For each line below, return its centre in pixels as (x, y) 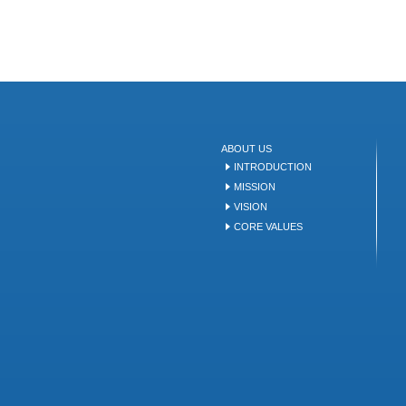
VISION (250, 207)
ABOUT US (246, 149)
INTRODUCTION (272, 167)
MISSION (254, 187)
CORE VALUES (268, 227)
